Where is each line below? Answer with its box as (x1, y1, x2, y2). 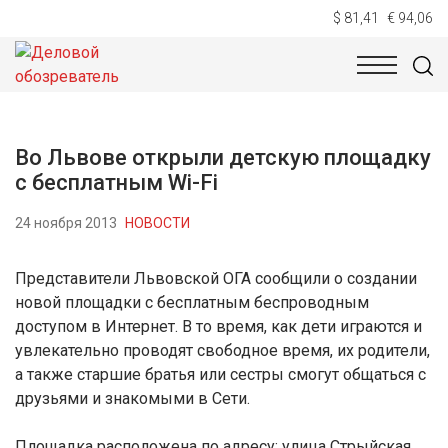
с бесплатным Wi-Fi (15, 170, 218, 195)
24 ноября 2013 (15, 214, 117, 231)
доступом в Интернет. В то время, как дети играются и (15, 317, 422, 336)
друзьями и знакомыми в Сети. (15, 389, 250, 408)
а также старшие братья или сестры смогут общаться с (15, 365, 426, 384)
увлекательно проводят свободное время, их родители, (15, 341, 430, 360)
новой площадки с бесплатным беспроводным (15, 293, 369, 312)
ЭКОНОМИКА (253, 74, 342, 90)
